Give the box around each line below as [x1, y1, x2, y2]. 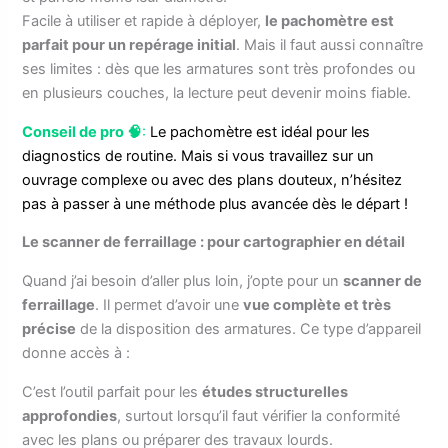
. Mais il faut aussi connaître [236, 36, 424, 55]
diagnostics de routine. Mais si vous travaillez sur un [22, 146, 375, 165]
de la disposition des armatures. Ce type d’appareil [76, 319, 422, 338]
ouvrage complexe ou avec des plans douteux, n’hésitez [22, 170, 403, 189]
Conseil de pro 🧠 [22, 122, 143, 141]
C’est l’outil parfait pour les [22, 382, 203, 401]
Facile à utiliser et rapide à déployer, [22, 12, 266, 31]
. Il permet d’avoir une [95, 295, 244, 314]
